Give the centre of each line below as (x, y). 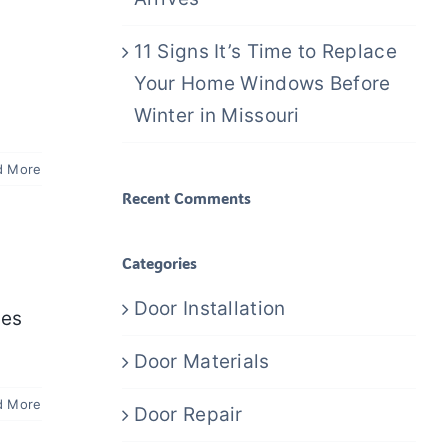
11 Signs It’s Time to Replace (265, 51)
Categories (159, 262)
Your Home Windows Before (262, 83)
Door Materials (201, 361)
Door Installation (209, 308)
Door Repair (188, 414)
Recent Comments (186, 197)
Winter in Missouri (216, 115)
